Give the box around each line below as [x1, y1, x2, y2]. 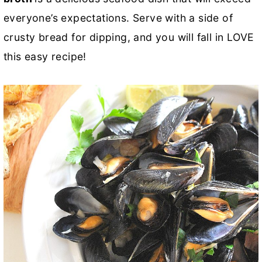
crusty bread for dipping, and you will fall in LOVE [4, 31, 254, 43]
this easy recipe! [4, 50, 87, 63]
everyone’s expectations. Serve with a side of [4, 12, 233, 24]
